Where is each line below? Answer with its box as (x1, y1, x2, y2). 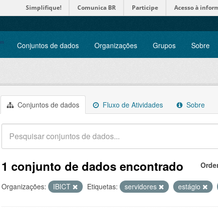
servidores (125, 182, 159, 191)
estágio (178, 182, 202, 191)
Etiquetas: (87, 182, 118, 191)
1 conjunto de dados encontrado (1, 158, 183, 174)
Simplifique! (26, 3, 61, 12)
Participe (132, 3, 158, 12)
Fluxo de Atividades (101, 100, 163, 109)
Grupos (153, 40, 176, 50)
